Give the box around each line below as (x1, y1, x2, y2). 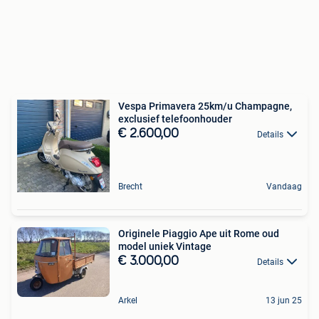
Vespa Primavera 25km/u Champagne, (118, 100, 292, 112)
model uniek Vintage (118, 241, 211, 252)
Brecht (118, 182, 142, 192)
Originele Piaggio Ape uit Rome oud (118, 228, 279, 239)
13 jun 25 (266, 296, 302, 306)
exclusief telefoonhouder (118, 113, 232, 125)
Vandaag (266, 182, 302, 192)
